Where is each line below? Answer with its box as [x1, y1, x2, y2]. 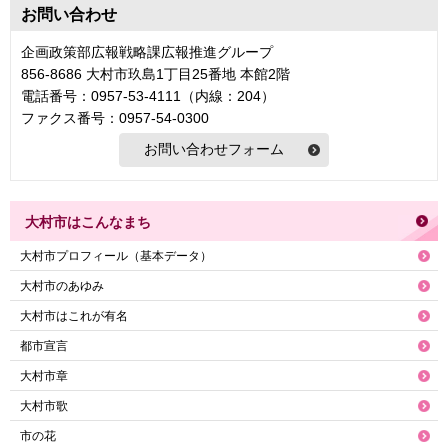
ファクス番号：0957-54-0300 [21, 109, 209, 126]
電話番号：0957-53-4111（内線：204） [21, 87, 275, 104]
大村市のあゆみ [20, 278, 104, 293]
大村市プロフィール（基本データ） [20, 248, 212, 263]
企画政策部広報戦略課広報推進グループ [21, 43, 273, 60]
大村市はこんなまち [25, 213, 151, 230]
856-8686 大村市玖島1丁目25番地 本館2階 [21, 65, 290, 82]
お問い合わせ [21, 5, 117, 23]
